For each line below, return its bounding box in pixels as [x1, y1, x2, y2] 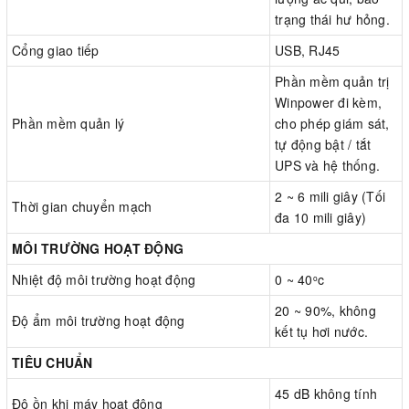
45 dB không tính [275, 384, 377, 404]
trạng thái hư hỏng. [275, 10, 390, 29]
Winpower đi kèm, [275, 93, 382, 112]
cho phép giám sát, [275, 114, 390, 133]
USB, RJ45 [275, 41, 341, 60]
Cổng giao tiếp [12, 41, 100, 60]
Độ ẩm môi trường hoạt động [12, 311, 185, 330]
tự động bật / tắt [275, 135, 372, 154]
